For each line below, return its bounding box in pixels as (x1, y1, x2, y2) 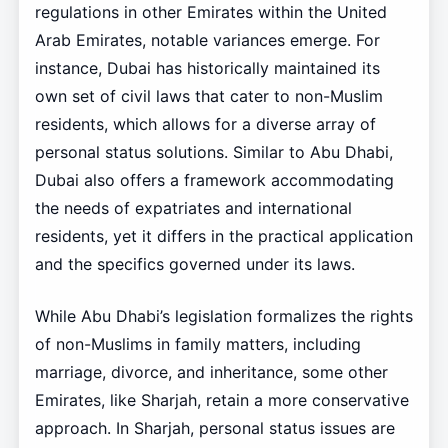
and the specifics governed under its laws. (34, 254, 355, 275)
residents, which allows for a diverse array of (34, 114, 376, 135)
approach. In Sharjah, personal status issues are (34, 418, 395, 439)
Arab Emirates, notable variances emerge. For (34, 30, 380, 51)
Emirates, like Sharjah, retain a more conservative (34, 390, 409, 411)
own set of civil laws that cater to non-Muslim (34, 86, 383, 107)
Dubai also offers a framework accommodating (34, 170, 394, 191)
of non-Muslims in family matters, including (34, 334, 361, 355)
